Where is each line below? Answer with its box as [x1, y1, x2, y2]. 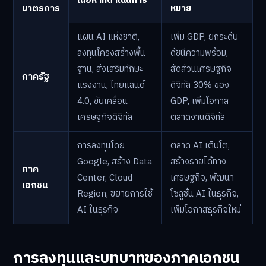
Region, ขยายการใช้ [77, 186, 153, 201]
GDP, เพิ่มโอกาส [170, 93, 229, 109]
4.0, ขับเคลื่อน [77, 93, 128, 109]
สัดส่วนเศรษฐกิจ [170, 61, 232, 77]
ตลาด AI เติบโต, [170, 138, 230, 153]
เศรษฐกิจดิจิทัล [77, 109, 132, 125]
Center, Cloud [77, 170, 132, 185]
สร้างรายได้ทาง [170, 154, 226, 169]
